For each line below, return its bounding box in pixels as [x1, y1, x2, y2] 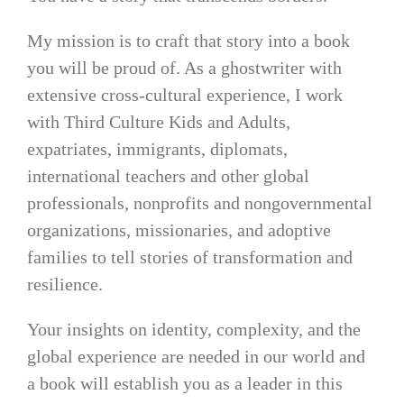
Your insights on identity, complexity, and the [26, 318, 361, 339]
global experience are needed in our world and [26, 345, 365, 366]
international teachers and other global [26, 165, 309, 186]
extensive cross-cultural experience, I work [26, 84, 343, 105]
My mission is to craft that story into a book [26, 30, 350, 50]
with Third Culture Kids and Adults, [26, 111, 290, 132]
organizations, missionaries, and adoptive [26, 219, 331, 240]
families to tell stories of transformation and [26, 246, 353, 267]
